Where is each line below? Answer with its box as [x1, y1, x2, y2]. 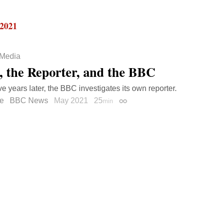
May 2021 [54, 96, 90, 105]
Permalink [118, 98, 153, 107]
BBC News [10, 96, 48, 105]
